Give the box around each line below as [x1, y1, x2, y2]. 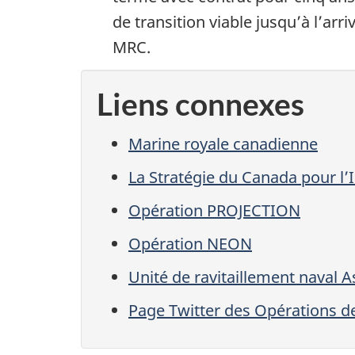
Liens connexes [97, 85, 304, 122]
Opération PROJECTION [128, 200, 300, 222]
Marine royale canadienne [128, 133, 318, 155]
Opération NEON [128, 233, 252, 255]
